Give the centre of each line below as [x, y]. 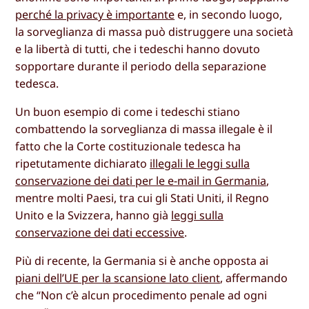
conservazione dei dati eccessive [100, 233]
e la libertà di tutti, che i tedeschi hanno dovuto [138, 49]
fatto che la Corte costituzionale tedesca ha [128, 147]
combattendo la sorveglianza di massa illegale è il [144, 129]
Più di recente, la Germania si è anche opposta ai [142, 261]
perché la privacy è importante [95, 15]
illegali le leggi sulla [200, 164]
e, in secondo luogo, [229, 15]
